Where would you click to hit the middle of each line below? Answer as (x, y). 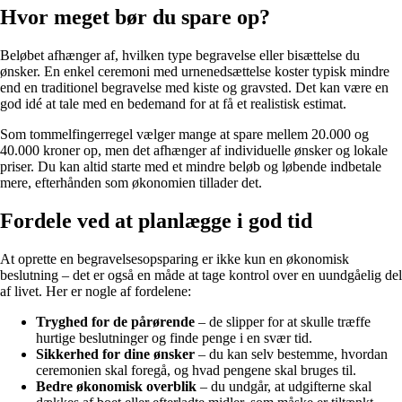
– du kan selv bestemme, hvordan (291, 354)
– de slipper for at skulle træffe (283, 322)
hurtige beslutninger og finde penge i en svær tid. (174, 338)
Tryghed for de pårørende (115, 322)
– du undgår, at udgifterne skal (284, 387)
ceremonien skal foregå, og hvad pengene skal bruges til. (196, 371)
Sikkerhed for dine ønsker (115, 354)
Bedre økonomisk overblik (116, 387)
